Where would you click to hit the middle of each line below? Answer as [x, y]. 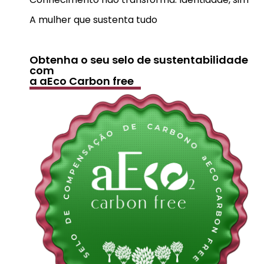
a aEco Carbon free [82, 81]
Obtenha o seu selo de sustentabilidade [139, 60]
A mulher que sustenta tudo [93, 20]
